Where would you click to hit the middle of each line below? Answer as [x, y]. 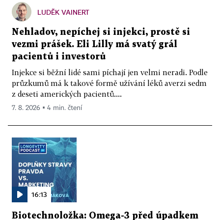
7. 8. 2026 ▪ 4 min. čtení [47, 108]
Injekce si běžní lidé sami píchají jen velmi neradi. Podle [110, 72]
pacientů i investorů [59, 56]
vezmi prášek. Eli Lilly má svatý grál [95, 44]
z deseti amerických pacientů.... [67, 94]
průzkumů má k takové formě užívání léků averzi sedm [109, 83]
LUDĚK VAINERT [63, 12]
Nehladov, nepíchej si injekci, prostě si [101, 32]
